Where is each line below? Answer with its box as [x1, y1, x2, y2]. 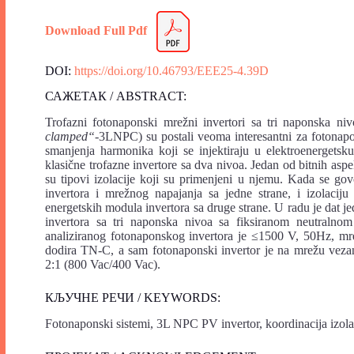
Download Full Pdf [45, 23, 147, 37]
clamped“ [45, 130, 95, 144]
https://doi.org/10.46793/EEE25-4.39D [74, 63, 269, 77]
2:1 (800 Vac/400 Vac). [45, 258, 160, 272]
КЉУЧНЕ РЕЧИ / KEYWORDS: [45, 291, 220, 305]
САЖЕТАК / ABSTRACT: [45, 89, 186, 104]
